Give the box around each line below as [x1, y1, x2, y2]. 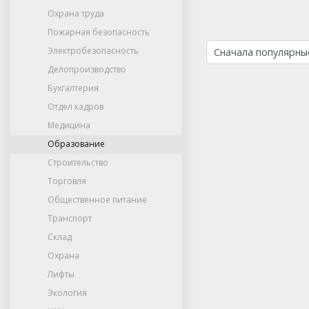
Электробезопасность [48, 45, 139, 57]
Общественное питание [48, 194, 148, 206]
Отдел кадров [48, 101, 104, 112]
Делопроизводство [48, 63, 127, 75]
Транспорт [48, 212, 92, 224]
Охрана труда [48, 8, 105, 19]
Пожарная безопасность [48, 26, 150, 38]
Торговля [48, 175, 87, 187]
